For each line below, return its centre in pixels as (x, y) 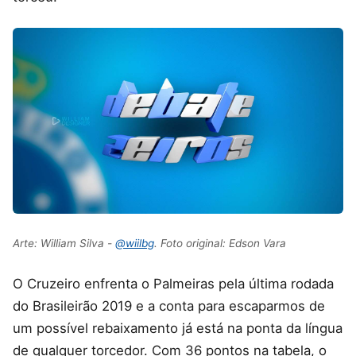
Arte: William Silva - (64, 243)
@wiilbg (135, 243)
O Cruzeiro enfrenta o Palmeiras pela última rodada (173, 283)
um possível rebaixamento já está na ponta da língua (178, 328)
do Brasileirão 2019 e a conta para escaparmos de (169, 306)
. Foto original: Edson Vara (220, 243)
